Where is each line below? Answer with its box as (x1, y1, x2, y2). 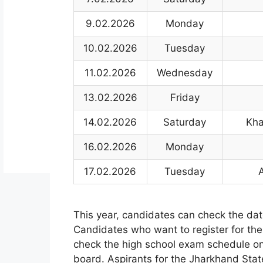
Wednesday (157, 67, 213, 79)
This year (73, 209, 116, 221)
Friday (170, 92, 200, 103)
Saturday (163, 116, 207, 128)
